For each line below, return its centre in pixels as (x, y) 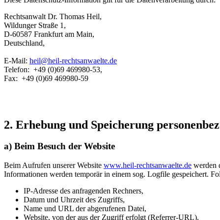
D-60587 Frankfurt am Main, (49, 34)
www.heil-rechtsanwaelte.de (148, 165)
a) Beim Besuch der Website (59, 146)
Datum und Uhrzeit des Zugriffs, (74, 200)
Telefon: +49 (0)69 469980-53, (53, 69)
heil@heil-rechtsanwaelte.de (73, 60)
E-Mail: (17, 60)
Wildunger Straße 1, (35, 25)
